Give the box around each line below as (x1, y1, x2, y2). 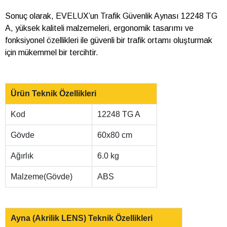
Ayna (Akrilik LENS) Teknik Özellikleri (11, 214, 153, 223)
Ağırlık (11, 152, 33, 161)
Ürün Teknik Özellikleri (11, 89, 96, 98)
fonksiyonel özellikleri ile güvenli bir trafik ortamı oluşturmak (5, 36, 212, 45)
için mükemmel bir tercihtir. (5, 48, 98, 57)
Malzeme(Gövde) (11, 172, 72, 181)
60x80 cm (97, 131, 132, 140)
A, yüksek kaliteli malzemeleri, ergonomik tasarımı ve (5, 24, 194, 33)
